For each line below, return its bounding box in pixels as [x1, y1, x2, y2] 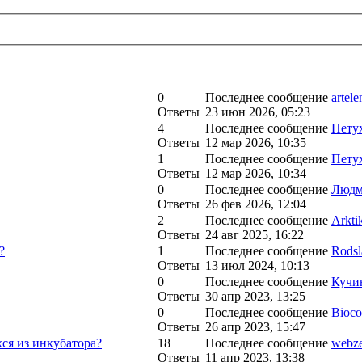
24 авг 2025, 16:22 [205, 228, 304, 242]
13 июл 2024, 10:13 [205, 259, 309, 272]
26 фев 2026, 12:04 [205, 197, 306, 211]
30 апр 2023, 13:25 [205, 289, 305, 303]
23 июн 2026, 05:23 [205, 105, 310, 119]
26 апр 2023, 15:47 [205, 320, 305, 334]
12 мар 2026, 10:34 [205, 166, 306, 180]
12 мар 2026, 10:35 [205, 136, 306, 149]
